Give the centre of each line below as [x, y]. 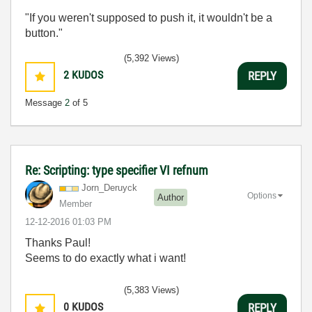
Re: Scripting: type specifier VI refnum [117, 171]
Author [171, 197]
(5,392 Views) [151, 58]
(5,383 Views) [151, 290]
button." [44, 33]
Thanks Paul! [58, 243]
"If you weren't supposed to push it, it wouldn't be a [149, 18]
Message [45, 103]
